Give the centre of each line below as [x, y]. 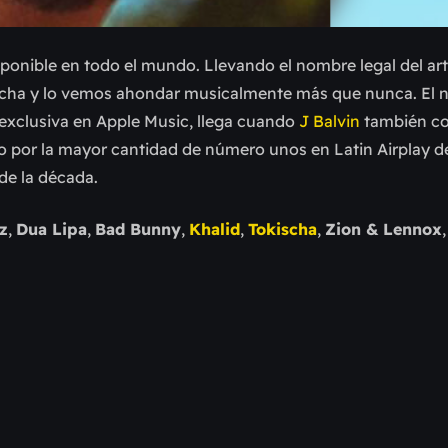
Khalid [214, 229]
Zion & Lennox [383, 229]
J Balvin [329, 121]
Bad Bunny [138, 229]
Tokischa [282, 229]
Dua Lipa [51, 229]
